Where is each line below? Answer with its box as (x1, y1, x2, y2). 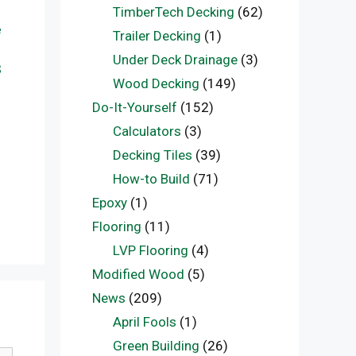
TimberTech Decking (112, 4, 234, 20)
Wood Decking (112, 75, 199, 91)
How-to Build (112, 171, 190, 187)
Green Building (112, 338, 199, 354)
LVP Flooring (112, 242, 188, 258)
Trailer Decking (112, 28, 201, 44)
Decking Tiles (112, 147, 192, 163)
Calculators (112, 123, 181, 139)
